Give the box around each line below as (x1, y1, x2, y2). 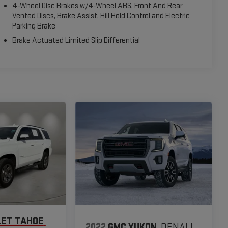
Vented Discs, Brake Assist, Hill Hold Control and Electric (12, 11, 190, 21)
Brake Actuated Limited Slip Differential (12, 35, 140, 45)
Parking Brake (12, 21, 56, 31)
